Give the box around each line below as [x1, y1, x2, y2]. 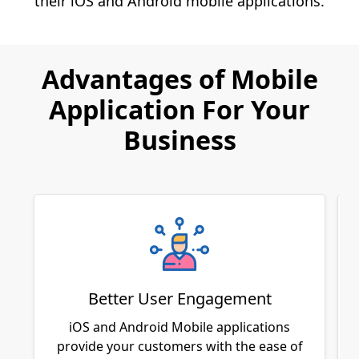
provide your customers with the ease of [56, 337, 303, 355]
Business [123, 122, 236, 157]
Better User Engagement [87, 287, 272, 309]
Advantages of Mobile [41, 61, 318, 96]
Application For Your [49, 91, 310, 127]
